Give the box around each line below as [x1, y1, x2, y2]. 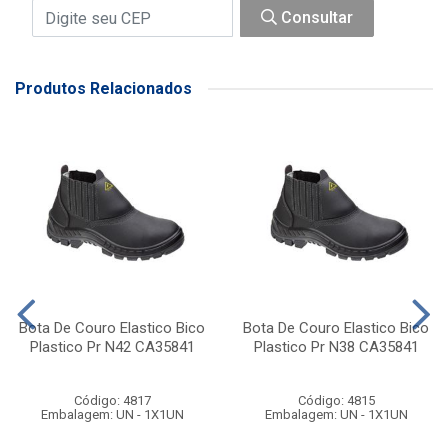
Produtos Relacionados [15, 79, 192, 98]
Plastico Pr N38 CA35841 [253, 338, 419, 356]
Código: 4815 [297, 393, 375, 408]
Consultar [277, 8, 353, 27]
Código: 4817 [73, 393, 151, 408]
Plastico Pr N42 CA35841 [29, 338, 195, 356]
